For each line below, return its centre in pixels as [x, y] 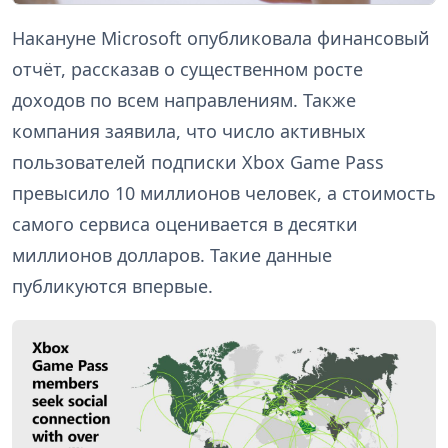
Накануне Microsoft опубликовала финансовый [221, 38]
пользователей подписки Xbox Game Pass [198, 162]
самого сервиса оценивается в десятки [185, 224]
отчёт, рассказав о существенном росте [187, 69]
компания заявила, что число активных [189, 131]
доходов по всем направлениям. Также [184, 100]
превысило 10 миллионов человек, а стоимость [224, 193]
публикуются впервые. [112, 286]
